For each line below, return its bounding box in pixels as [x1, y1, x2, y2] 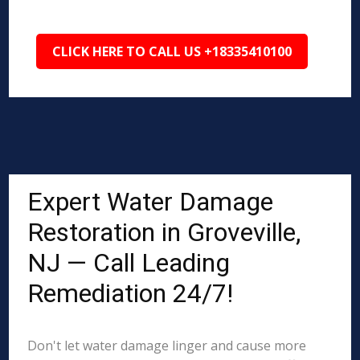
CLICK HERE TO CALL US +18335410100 [52, 43, 292, 60]
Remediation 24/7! [27, 278, 234, 309]
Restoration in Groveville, [27, 217, 301, 247]
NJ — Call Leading [27, 247, 231, 278]
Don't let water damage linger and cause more [27, 337, 307, 354]
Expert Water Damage [27, 186, 274, 217]
